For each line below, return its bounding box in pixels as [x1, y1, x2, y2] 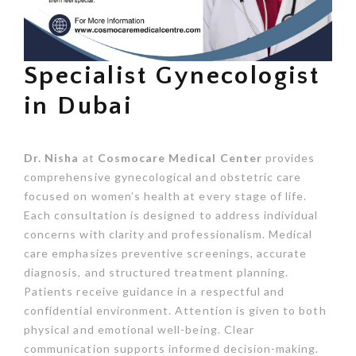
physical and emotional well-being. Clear [24, 322, 255, 336]
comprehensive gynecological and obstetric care [24, 169, 302, 184]
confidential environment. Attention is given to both [24, 303, 327, 317]
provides [261, 150, 315, 164]
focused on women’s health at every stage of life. [24, 188, 308, 203]
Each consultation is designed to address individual [24, 207, 319, 222]
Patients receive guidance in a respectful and [24, 284, 285, 298]
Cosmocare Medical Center [97, 150, 262, 164]
